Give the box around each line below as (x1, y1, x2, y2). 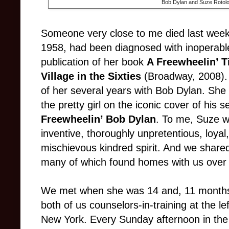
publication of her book (41, 56, 147, 68)
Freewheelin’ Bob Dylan (41, 113, 156, 125)
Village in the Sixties (41, 71, 144, 82)
